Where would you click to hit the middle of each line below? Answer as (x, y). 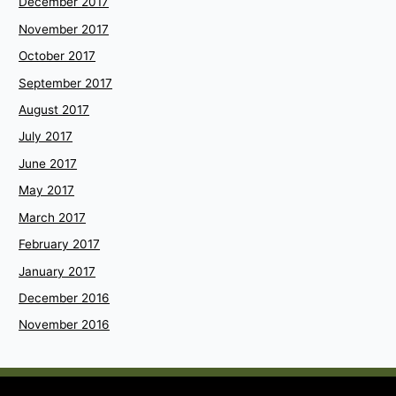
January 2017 (57, 271)
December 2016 (65, 297)
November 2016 (65, 325)
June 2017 (48, 163)
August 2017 (54, 110)
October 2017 (57, 56)
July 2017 (46, 137)
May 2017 (47, 190)
